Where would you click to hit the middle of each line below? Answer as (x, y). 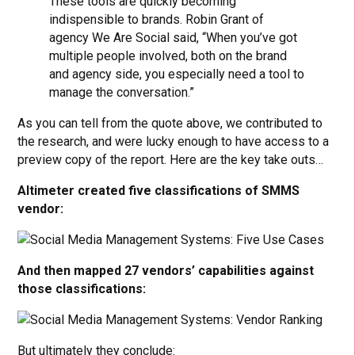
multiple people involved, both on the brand (168, 55)
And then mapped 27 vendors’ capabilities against (166, 270)
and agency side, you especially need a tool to (177, 74)
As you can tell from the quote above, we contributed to (170, 123)
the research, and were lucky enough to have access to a (174, 141)
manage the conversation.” (122, 92)
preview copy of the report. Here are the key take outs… (171, 159)
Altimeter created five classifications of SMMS (159, 190)
